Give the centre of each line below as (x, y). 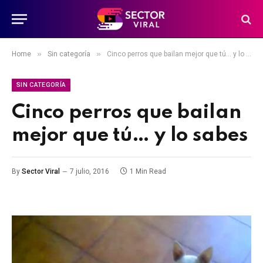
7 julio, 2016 (90, 171)
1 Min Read (148, 171)
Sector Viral (41, 171)
